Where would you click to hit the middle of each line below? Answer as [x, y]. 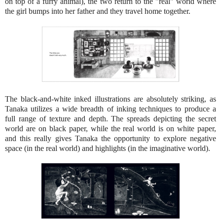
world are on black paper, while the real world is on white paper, [110, 128]
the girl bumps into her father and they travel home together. [98, 11]
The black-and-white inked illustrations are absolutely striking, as [110, 99]
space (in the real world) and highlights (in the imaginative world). [109, 148]
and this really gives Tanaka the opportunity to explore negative [110, 138]
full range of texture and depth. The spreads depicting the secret [110, 118]
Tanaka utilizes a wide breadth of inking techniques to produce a [110, 109]
